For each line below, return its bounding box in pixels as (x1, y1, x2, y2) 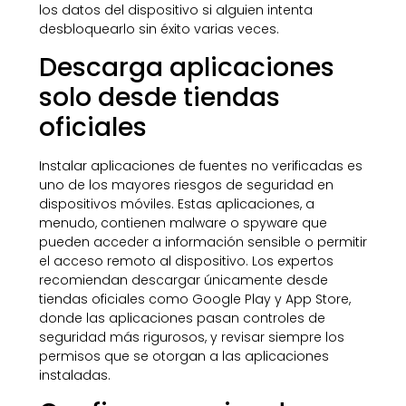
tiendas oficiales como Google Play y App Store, (38, 289, 351, 308)
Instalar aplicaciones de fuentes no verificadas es (38, 156, 362, 175)
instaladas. (38, 365, 111, 384)
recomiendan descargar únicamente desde (38, 270, 328, 289)
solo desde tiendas (38, 79, 280, 115)
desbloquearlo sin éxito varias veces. (38, 20, 279, 39)
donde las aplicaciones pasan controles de (38, 308, 325, 327)
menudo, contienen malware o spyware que (38, 213, 327, 232)
